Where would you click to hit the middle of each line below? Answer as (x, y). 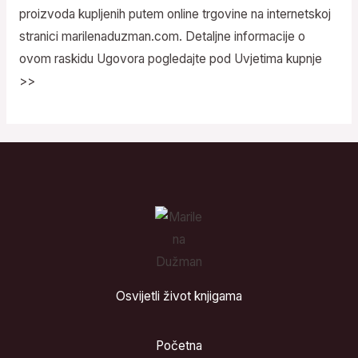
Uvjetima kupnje (278, 58)
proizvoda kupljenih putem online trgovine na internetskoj (175, 14)
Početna (179, 346)
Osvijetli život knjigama (179, 296)
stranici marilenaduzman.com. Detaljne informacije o (162, 36)
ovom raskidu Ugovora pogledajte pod (126, 58)
